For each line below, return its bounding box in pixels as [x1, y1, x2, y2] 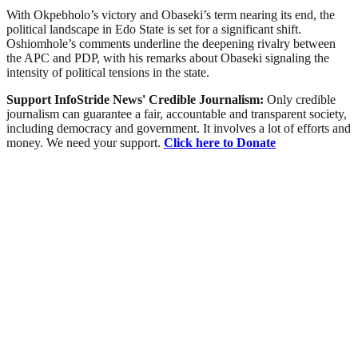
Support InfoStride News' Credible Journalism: [6, 93, 267, 107]
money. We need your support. [6, 136, 164, 150]
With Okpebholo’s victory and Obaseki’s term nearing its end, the [6, 8, 335, 22]
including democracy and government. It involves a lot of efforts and [6, 121, 351, 136]
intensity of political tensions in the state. [6, 66, 209, 80]
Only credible [267, 93, 336, 107]
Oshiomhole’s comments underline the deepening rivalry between [6, 37, 336, 51]
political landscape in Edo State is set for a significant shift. [6, 22, 301, 37]
